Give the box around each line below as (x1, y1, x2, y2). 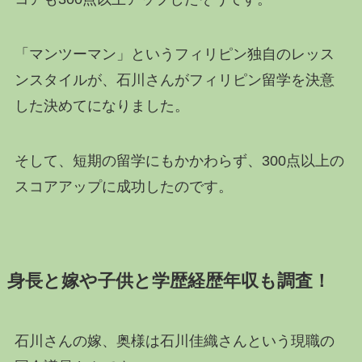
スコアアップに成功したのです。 (14, 178, 233, 195)
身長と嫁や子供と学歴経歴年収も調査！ (6, 271, 330, 291)
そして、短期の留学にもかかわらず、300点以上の (14, 152, 344, 169)
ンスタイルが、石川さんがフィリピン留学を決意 (14, 71, 335, 88)
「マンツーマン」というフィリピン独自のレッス (14, 45, 335, 62)
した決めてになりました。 (14, 97, 189, 114)
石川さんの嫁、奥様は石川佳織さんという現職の (14, 332, 335, 349)
